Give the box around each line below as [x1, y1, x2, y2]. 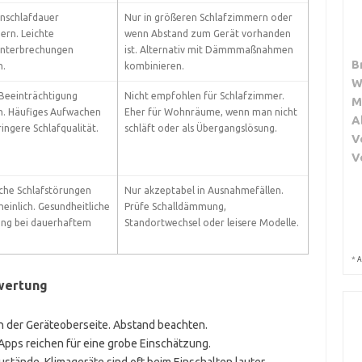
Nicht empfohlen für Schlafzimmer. [124, 90, 284, 101]
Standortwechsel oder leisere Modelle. [124, 217, 299, 228]
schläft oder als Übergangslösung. [124, 123, 277, 133]
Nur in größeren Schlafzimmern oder [124, 12, 293, 23]
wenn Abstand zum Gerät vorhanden [124, 28, 291, 39]
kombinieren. [124, 61, 184, 71]
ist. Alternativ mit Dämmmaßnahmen [124, 44, 293, 55]
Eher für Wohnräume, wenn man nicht [124, 107, 297, 117]
